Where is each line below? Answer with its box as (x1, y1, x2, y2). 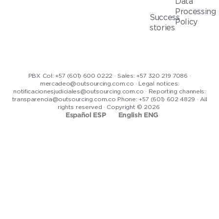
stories (150, 23, 175, 32)
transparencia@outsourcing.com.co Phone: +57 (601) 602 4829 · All (12, 96, 207, 103)
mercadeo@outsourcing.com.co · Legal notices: (40, 80, 179, 87)
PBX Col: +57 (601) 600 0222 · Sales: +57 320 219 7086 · (28, 72, 191, 79)
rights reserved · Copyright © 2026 (58, 104, 161, 110)
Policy (175, 17, 198, 26)
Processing (175, 7, 216, 16)
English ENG (118, 112, 158, 118)
